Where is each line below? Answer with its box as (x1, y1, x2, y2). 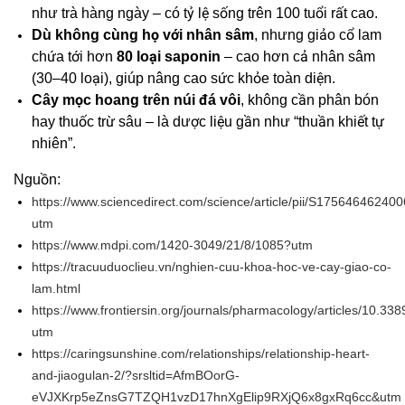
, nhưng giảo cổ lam (254, 27, 381, 43)
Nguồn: (14, 172, 64, 188)
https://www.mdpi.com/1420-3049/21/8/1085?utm (32, 238, 313, 253)
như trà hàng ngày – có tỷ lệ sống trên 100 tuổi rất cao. (32, 5, 378, 22)
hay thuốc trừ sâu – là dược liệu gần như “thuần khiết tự (32, 114, 384, 130)
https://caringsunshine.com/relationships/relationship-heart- (32, 346, 370, 362)
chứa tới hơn (32, 49, 117, 65)
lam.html (32, 281, 80, 297)
